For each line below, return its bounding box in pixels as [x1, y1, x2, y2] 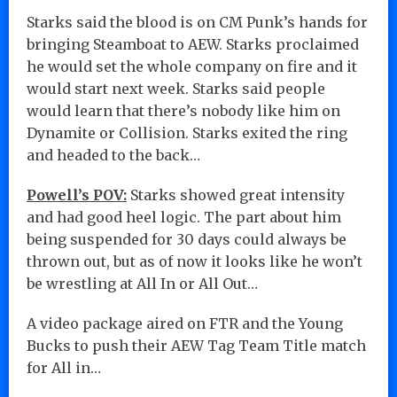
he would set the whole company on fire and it [27, 57, 357, 75]
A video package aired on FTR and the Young [27, 314, 343, 332]
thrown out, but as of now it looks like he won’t [27, 252, 362, 270]
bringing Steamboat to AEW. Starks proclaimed [27, 35, 359, 53]
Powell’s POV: [27, 185, 127, 204]
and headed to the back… [27, 145, 200, 164]
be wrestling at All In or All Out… [27, 274, 258, 292]
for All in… [27, 358, 101, 377]
